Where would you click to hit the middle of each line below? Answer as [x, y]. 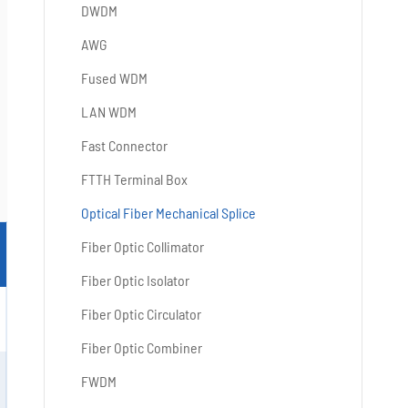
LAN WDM [109, 112]
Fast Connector [124, 145]
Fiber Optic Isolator [135, 280]
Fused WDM [114, 78]
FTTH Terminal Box [134, 179]
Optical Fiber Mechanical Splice [168, 213]
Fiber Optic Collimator [143, 246]
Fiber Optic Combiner [142, 347]
